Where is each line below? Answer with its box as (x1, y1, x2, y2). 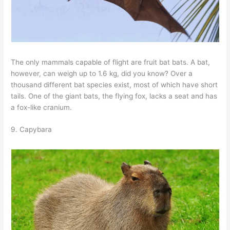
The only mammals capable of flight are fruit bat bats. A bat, (11, 57, 210, 66)
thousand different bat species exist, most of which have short (11, 80, 218, 89)
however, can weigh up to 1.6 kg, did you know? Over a (11, 69, 193, 78)
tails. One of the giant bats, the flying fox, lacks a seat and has (11, 91, 218, 100)
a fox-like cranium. (11, 103, 72, 111)
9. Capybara (11, 125, 52, 134)
